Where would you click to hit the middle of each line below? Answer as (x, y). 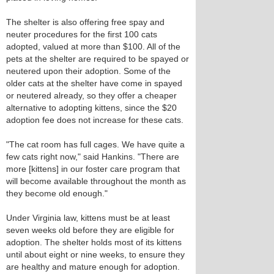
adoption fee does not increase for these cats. (95, 120)
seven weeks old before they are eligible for (90, 230)
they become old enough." (57, 193)
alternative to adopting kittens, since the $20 (91, 108)
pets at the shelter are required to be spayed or (98, 59)
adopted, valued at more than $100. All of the (93, 46)
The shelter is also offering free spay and (85, 22)
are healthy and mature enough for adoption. (93, 267)
